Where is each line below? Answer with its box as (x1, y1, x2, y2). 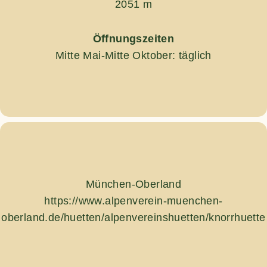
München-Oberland (85, 178, 182, 190)
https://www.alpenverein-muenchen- (44, 194, 223, 207)
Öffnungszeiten (92, 32, 175, 45)
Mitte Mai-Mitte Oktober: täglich (55, 49, 212, 61)
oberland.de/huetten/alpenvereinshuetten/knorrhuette (1, 211, 266, 223)
